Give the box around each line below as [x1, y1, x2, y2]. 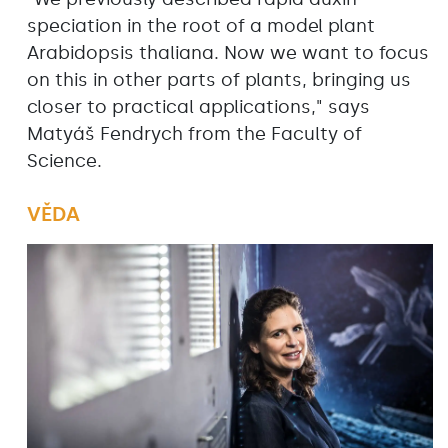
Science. [27, 149, 102, 172]
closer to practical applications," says [27, 95, 370, 118]
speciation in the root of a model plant [27, 14, 375, 37]
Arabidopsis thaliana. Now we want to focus [27, 41, 429, 64]
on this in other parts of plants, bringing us [27, 68, 411, 91]
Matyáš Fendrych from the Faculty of [27, 122, 362, 145]
